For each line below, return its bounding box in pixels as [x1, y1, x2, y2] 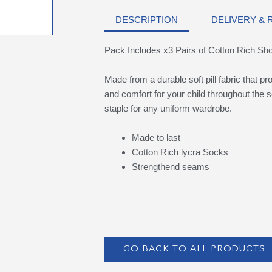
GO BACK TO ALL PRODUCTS [123, 244, 265, 254]
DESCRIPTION [115, 15, 178, 25]
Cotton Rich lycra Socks [131, 147, 228, 158]
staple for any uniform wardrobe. [104, 103, 232, 114]
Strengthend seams [131, 161, 209, 172]
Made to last [131, 132, 180, 143]
